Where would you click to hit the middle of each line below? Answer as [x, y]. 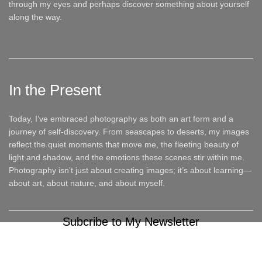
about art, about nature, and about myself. [87, 183]
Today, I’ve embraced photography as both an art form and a [121, 119]
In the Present [55, 90]
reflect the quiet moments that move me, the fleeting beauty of [124, 144]
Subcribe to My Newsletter [131, 222]
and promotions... [131, 252]
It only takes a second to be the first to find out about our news [131, 237]
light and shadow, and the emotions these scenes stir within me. [127, 157]
